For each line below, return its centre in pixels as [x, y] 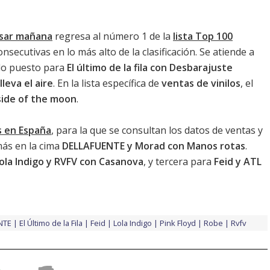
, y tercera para [179, 161]
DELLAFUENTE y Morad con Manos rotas [154, 146]
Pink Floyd [178, 223]
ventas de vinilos [201, 83]
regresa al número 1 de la [113, 36]
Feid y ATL [238, 161]
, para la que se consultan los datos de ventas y [157, 130]
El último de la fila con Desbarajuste [150, 67]
